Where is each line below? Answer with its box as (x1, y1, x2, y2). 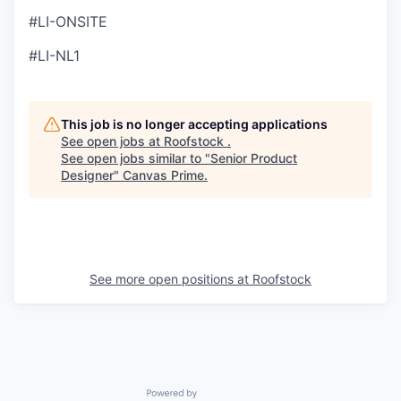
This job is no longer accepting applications (61, 116, 328, 132)
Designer (61, 167, 114, 183)
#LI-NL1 (29, 47, 80, 64)
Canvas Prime (123, 167, 204, 183)
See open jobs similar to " (61, 150, 210, 166)
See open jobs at (61, 133, 164, 149)
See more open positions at (90, 271, 252, 286)
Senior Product (210, 150, 297, 166)
